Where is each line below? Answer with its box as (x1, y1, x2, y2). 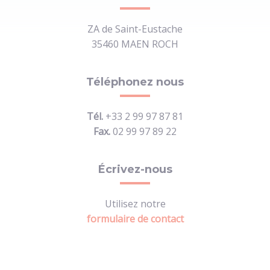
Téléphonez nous (86, 75, 184, 89)
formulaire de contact (86, 212, 184, 225)
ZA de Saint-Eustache (87, 22, 183, 36)
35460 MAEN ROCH (92, 37, 178, 51)
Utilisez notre (104, 197, 166, 210)
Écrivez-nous (98, 163, 172, 176)
